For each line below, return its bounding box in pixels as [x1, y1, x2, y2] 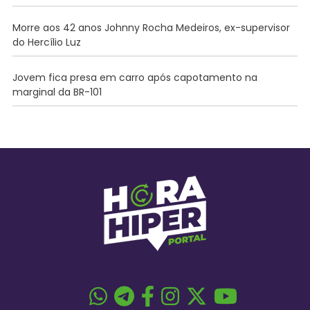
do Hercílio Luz [12, 35, 81, 50]
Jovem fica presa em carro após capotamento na [12, 71, 257, 85]
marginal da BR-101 [12, 85, 102, 100]
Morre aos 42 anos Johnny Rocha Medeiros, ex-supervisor [12, 21, 290, 35]
